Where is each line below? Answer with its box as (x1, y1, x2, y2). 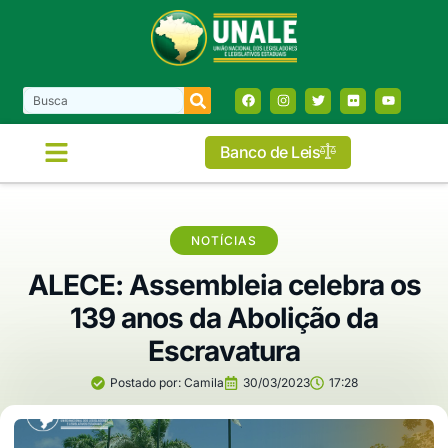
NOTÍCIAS (191, 232, 257, 248)
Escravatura (148, 333, 300, 368)
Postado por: (109, 374, 181, 390)
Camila (180, 374, 224, 390)
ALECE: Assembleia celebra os (27, 267, 421, 302)
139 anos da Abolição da (70, 300, 378, 335)
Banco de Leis (219, 142, 321, 163)
